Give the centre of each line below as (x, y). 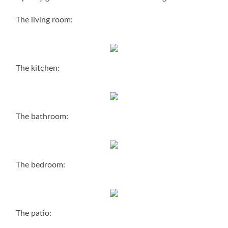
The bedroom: (41, 165)
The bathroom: (42, 116)
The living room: (45, 20)
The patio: (34, 213)
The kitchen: (38, 68)
